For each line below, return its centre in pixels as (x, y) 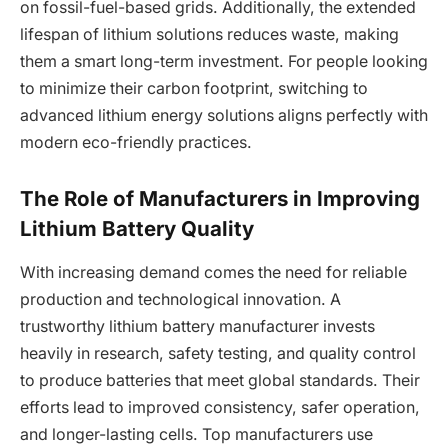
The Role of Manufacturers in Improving (220, 198)
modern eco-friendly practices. (136, 143)
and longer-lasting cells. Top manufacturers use (196, 435)
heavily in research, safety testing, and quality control (218, 354)
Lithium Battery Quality (137, 228)
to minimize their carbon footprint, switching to (194, 89)
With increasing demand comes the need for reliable (213, 273)
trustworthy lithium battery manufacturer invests (197, 327)
